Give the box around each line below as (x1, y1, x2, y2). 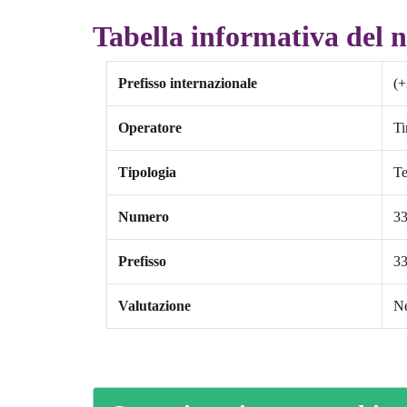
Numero (118, 209, 169, 225)
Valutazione (118, 298, 191, 314)
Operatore (118, 120, 182, 136)
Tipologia (118, 164, 176, 181)
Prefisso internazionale (118, 75, 257, 92)
